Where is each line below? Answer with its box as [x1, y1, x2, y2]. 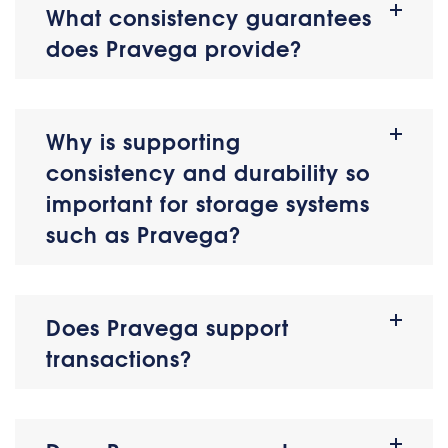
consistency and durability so [46, 155, 370, 188]
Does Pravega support [46, 310, 289, 343]
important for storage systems [46, 186, 370, 219]
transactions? [46, 341, 193, 374]
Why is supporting [46, 124, 241, 157]
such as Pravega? [46, 217, 242, 250]
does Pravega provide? [46, 31, 303, 64]
